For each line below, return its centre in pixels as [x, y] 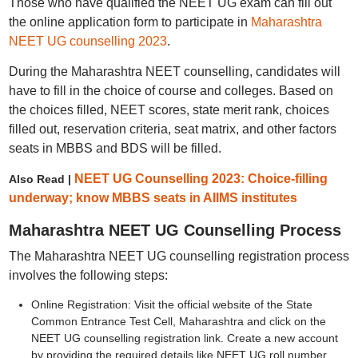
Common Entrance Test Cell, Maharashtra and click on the [178, 321]
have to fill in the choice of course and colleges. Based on [171, 91]
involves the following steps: [88, 275]
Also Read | [41, 179]
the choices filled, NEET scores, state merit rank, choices [169, 110]
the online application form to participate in [129, 22]
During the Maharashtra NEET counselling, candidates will [174, 72]
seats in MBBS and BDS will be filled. [115, 148]
